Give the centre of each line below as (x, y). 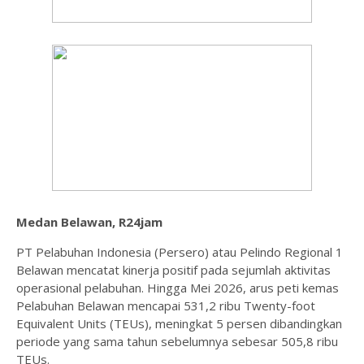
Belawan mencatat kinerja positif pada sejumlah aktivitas (173, 270)
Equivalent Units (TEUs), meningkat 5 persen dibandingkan (179, 323)
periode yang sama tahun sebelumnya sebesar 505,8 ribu (177, 341)
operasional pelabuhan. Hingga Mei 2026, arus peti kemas (178, 288)
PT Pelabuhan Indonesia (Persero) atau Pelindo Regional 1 (180, 252)
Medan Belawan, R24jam (89, 222)
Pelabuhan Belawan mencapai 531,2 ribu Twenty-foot (166, 305)
